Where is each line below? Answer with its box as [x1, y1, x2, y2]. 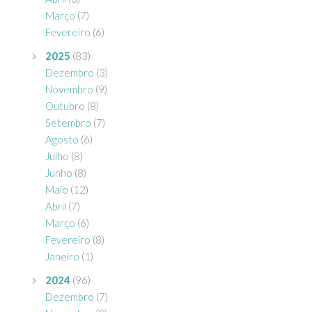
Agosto [45, 133, 79, 146]
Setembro [45, 116, 91, 129]
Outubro [45, 100, 85, 112]
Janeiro [45, 250, 79, 263]
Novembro [45, 83, 93, 95]
